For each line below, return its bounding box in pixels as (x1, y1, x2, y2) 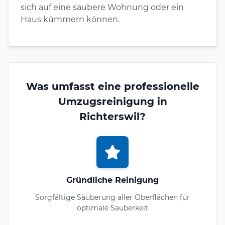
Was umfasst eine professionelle (26, 80, 199, 92)
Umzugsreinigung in (58, 95, 167, 107)
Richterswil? (79, 110, 146, 123)
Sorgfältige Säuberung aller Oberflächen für (35, 192, 190, 202)
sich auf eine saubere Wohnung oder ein (21, 2, 184, 12)
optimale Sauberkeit (77, 203, 148, 212)
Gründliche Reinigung (66, 175, 159, 185)
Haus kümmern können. (21, 14, 120, 24)
